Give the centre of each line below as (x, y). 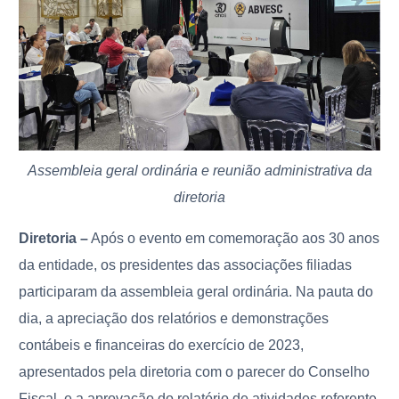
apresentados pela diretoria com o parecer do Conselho (195, 371)
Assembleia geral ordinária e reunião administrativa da (199, 170)
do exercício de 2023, (236, 345)
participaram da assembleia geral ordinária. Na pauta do (196, 291)
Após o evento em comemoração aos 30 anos (234, 238)
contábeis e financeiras (92, 345)
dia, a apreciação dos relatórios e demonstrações (174, 318)
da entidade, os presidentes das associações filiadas (186, 265)
